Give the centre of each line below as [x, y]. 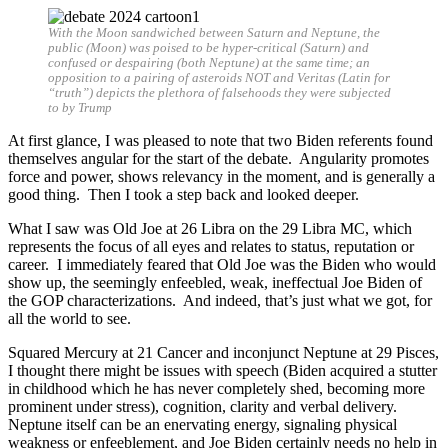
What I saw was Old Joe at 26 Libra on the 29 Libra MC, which [210, 228]
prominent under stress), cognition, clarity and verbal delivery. [204, 406]
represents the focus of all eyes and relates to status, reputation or [211, 246]
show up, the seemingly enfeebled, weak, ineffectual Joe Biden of [215, 282]
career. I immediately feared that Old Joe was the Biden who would [222, 264]
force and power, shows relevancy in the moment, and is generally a [221, 176]
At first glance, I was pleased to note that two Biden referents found [220, 140]
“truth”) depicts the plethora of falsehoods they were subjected [219, 92]
